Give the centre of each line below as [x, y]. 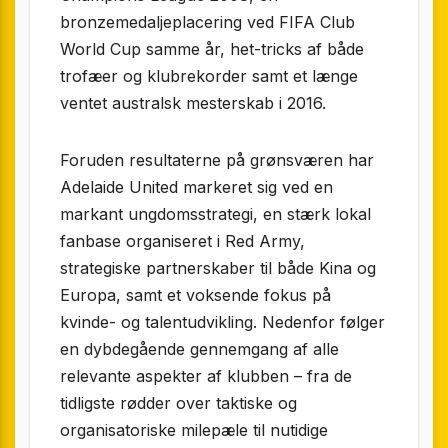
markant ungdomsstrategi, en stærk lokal [215, 214]
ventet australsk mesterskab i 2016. [193, 103]
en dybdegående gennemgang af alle [199, 349]
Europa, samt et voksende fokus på [195, 295]
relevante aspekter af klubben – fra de [206, 376]
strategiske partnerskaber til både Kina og [218, 268]
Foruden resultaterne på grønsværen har [217, 160]
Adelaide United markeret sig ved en [196, 187]
